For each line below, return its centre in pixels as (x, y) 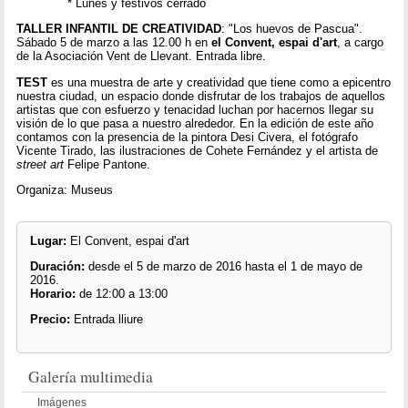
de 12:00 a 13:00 (123, 294)
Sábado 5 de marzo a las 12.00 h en (114, 43)
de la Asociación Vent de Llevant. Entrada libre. (142, 56)
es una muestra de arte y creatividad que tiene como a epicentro (219, 82)
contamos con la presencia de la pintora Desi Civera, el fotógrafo (188, 137)
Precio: (51, 320)
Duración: (59, 267)
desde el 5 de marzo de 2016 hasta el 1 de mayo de (225, 267)
